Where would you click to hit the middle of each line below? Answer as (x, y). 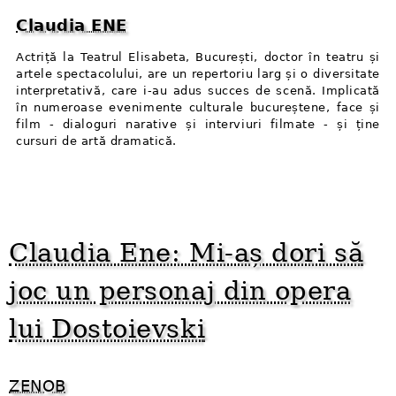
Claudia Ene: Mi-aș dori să (187, 252)
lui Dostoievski (107, 328)
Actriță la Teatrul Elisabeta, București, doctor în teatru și (198, 57)
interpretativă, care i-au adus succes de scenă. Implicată (198, 91)
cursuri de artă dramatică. (97, 141)
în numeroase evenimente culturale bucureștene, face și (198, 108)
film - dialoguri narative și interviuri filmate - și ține (198, 125)
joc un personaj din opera (180, 290)
